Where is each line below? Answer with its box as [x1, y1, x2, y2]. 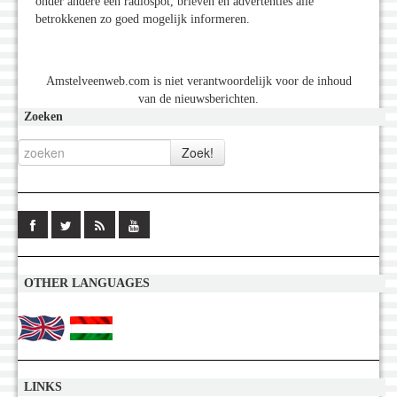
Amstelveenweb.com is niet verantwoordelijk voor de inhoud [45, 74, 352, 89]
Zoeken [24, 110, 63, 124]
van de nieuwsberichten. [138, 92, 259, 106]
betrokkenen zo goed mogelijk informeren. [35, 12, 250, 27]
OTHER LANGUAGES [24, 276, 150, 291]
